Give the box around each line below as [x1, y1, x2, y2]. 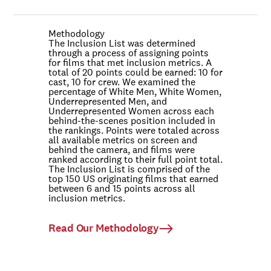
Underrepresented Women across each [48, 105, 214, 117]
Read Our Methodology [48, 221, 160, 235]
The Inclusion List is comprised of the [48, 163, 210, 175]
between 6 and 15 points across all [48, 182, 195, 195]
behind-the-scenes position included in [48, 114, 215, 127]
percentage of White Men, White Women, [48, 85, 221, 98]
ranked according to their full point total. [48, 153, 223, 166]
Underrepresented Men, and [48, 95, 167, 108]
